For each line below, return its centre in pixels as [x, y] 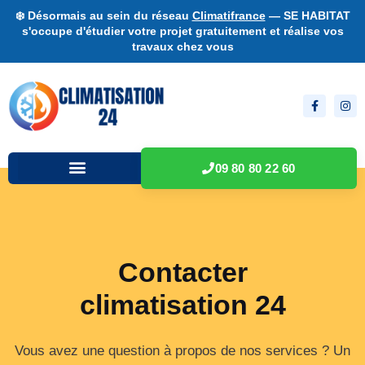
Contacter [182, 272]
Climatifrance [229, 15]
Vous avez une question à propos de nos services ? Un [182, 350]
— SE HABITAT [308, 15]
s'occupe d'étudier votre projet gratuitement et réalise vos [182, 31]
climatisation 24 [182, 304]
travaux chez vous [182, 46]
